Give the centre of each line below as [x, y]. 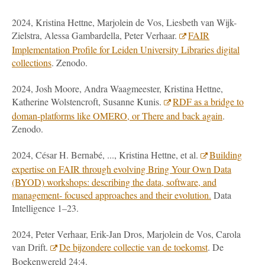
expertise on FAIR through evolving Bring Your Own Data [122, 169]
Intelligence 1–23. [45, 208]
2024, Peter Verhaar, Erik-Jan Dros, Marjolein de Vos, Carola [126, 234]
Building [226, 155]
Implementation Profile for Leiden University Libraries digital [126, 49]
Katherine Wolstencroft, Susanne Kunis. [88, 101]
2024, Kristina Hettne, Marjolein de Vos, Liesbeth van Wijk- [124, 22]
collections [32, 62]
